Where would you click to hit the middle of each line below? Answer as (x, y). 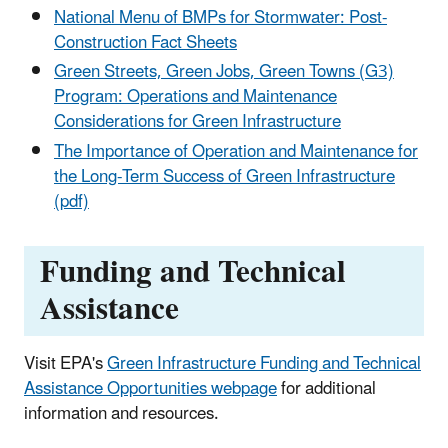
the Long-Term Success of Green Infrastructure (224, 176)
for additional (326, 388)
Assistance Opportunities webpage (150, 388)
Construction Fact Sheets (145, 43)
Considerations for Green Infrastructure (197, 122)
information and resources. (121, 413)
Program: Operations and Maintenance (195, 97)
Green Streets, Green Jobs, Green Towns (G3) (224, 72)
